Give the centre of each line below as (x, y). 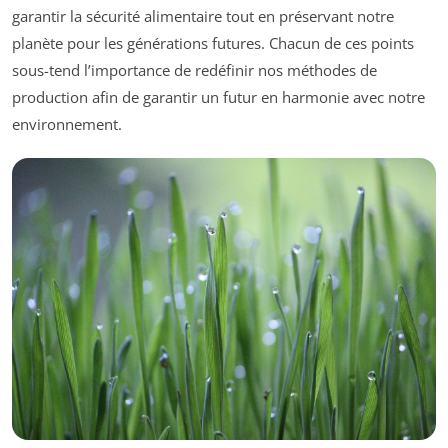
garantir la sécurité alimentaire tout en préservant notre (203, 15)
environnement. (67, 123)
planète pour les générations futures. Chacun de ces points (213, 42)
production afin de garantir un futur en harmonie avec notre (218, 96)
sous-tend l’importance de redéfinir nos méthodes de (194, 69)
